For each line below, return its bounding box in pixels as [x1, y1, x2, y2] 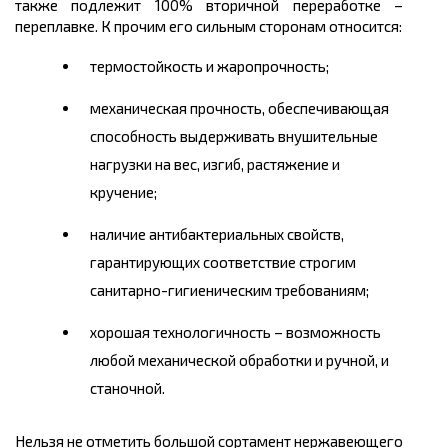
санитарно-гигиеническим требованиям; [90, 281, 369, 300]
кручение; [90, 183, 157, 202]
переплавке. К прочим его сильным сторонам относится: [15, 17, 402, 36]
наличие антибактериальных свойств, [90, 225, 344, 244]
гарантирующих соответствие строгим [90, 253, 356, 272]
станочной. [90, 379, 165, 398]
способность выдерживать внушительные [90, 127, 378, 146]
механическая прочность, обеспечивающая [90, 99, 389, 118]
